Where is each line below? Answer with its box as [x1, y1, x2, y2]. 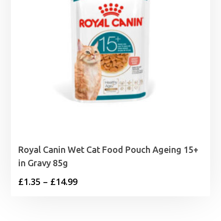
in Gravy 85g [18, 158, 69, 168]
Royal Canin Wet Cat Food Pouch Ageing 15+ [18, 145, 199, 155]
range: [77, 190, 105, 202]
